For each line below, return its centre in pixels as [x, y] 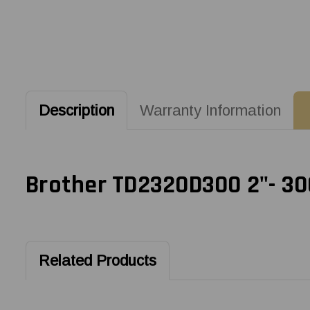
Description [76, 110]
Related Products [97, 260]
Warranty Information [210, 110]
